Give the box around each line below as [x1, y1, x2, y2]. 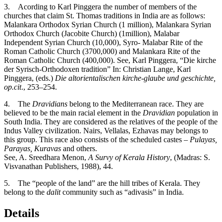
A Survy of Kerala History [88, 153, 170, 162]
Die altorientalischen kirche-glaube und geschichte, [55, 74, 216, 83]
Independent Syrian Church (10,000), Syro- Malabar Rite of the [4, 38, 203, 47]
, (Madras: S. [170, 153, 210, 162]
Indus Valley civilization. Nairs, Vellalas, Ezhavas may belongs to [4, 126, 208, 135]
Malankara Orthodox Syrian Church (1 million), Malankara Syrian [4, 20, 211, 29]
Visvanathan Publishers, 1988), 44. [4, 162, 113, 171]
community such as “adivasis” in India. [60, 188, 184, 197]
